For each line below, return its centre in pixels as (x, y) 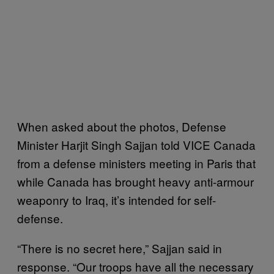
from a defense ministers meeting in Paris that (136, 163)
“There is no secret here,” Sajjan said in (120, 248)
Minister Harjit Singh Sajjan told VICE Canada (136, 144)
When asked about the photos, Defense (122, 126)
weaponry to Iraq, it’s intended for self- (117, 199)
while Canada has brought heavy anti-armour (135, 181)
